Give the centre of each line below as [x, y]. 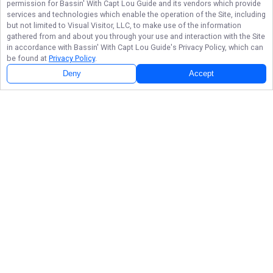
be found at [28, 58]
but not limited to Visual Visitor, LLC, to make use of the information [124, 25]
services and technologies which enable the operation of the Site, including [136, 14]
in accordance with [40, 47]
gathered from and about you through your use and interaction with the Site [136, 36]
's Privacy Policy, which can [217, 47]
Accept [201, 74]
